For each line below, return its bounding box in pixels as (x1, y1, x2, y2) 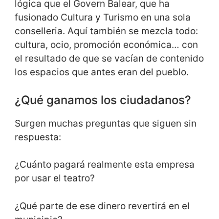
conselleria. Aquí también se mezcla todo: (15, 25, 198, 37)
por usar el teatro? (15, 173, 95, 184)
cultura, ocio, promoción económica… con (15, 39, 198, 51)
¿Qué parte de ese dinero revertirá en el (15, 200, 190, 212)
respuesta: (15, 131, 61, 143)
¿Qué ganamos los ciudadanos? (15, 92, 191, 107)
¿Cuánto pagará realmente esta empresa (15, 159, 195, 171)
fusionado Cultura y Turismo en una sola (15, 12, 191, 23)
